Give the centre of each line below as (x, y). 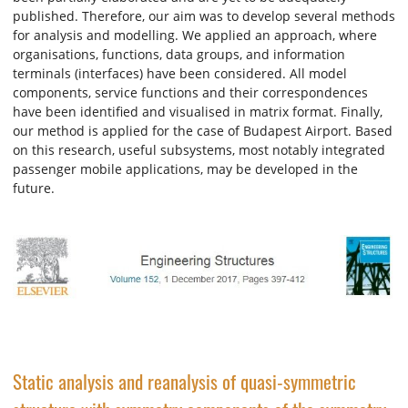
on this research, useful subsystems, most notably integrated (199, 150)
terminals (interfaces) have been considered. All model (180, 74)
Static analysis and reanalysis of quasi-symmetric (184, 381)
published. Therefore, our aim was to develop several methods (204, 16)
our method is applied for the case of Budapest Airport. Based (203, 131)
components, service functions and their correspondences (190, 93)
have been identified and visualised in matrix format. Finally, (198, 112)
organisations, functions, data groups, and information (179, 55)
